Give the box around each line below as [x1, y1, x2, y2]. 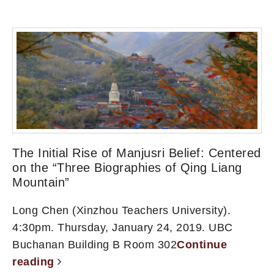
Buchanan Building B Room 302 [12, 238, 177, 251]
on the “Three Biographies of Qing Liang [12, 160, 242, 174]
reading [12, 255, 57, 268]
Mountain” [12, 175, 70, 189]
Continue [177, 238, 227, 251]
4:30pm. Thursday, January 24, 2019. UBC [12, 221, 233, 234]
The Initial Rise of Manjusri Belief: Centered [12, 146, 261, 160]
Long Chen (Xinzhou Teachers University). [12, 204, 231, 217]
